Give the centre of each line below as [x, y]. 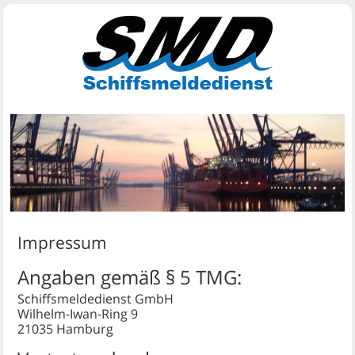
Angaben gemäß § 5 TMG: [129, 277]
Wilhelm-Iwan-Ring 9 [77, 313]
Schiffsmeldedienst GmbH [95, 298]
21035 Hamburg [65, 328]
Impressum [62, 242]
